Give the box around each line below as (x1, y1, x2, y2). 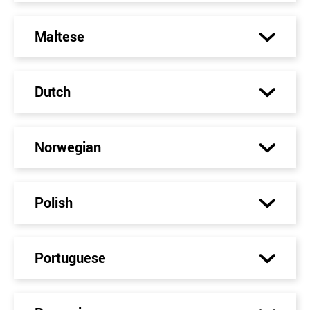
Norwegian (35, 138, 101, 156)
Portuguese (35, 248, 106, 267)
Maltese (35, 27, 84, 46)
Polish (35, 193, 73, 212)
